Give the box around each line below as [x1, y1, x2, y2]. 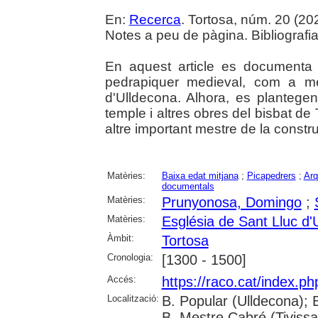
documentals [161, 180, 214, 192]
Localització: [106, 292, 159, 304]
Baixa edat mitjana [161, 170, 238, 181]
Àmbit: [106, 232, 134, 243]
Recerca [128, 11, 181, 27]
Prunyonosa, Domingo [161, 194, 302, 210]
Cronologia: [106, 251, 153, 263]
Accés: [106, 273, 136, 285]
